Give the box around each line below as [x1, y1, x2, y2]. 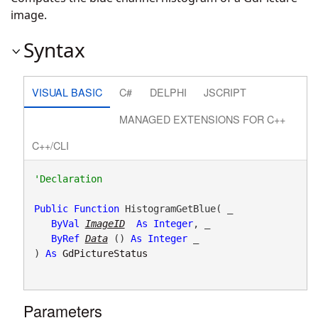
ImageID [84, 217, 125, 229]
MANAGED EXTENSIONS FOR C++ [119, 111, 286, 126]
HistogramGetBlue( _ [119, 202, 233, 214]
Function [73, 202, 119, 214]
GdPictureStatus [62, 247, 148, 259]
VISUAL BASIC [31, 84, 102, 99]
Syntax [23, 36, 85, 63]
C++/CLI [31, 138, 69, 153]
